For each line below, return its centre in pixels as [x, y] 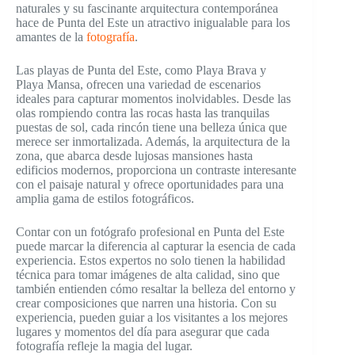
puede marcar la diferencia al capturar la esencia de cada [156, 246]
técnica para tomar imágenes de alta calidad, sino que [148, 275]
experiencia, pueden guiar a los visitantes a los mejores [152, 318]
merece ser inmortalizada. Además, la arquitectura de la [153, 142]
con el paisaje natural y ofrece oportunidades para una [150, 185]
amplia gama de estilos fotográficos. [105, 199]
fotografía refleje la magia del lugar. [104, 346]
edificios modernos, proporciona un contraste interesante [156, 170]
